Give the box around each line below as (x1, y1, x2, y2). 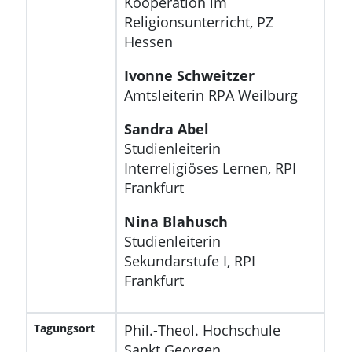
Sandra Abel (123, 119, 209, 138)
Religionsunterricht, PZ (123, 12, 273, 31)
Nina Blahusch (123, 211, 228, 231)
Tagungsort (34, 320, 96, 335)
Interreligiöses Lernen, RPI (123, 158, 296, 178)
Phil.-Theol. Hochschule (123, 320, 280, 339)
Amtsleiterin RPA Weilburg (123, 85, 298, 104)
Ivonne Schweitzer (123, 65, 255, 85)
